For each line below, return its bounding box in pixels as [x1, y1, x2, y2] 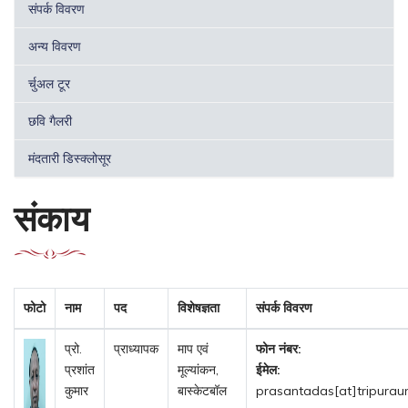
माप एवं [178, 340, 209, 357]
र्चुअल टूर [28, 75, 70, 92]
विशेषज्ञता [178, 299, 219, 316]
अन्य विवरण [28, 37, 81, 55]
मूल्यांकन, [178, 361, 219, 378]
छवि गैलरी [28, 112, 72, 129]
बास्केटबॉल [178, 382, 227, 399]
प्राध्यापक [114, 340, 158, 357]
